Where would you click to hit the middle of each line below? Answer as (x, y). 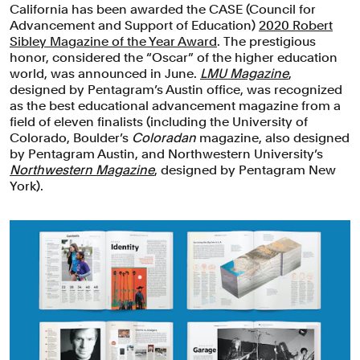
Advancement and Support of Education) (134, 25)
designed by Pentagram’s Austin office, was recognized (176, 89)
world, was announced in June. (105, 73)
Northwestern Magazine (82, 170)
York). (27, 186)
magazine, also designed (274, 137)
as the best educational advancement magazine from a (175, 105)
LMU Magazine (244, 73)
